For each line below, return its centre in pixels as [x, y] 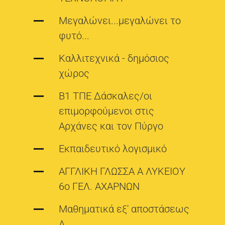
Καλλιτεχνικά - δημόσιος [114, 59]
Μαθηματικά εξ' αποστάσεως [124, 209]
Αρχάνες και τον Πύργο [111, 126]
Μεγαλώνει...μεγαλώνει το [120, 21]
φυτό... [74, 36]
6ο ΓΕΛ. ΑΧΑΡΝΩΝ [99, 187]
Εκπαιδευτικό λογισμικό [113, 149]
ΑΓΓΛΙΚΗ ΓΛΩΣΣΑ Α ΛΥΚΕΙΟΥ [122, 172]
